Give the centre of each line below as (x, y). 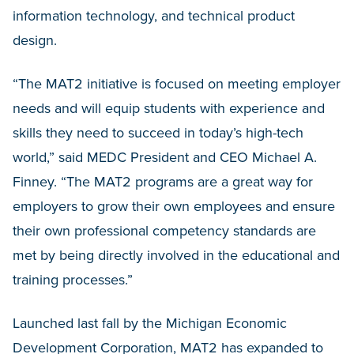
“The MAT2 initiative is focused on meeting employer (177, 84)
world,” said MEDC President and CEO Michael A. (165, 157)
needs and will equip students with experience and (169, 108)
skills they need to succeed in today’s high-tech (158, 133)
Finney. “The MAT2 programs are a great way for (163, 182)
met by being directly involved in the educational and (176, 255)
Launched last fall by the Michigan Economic (150, 323)
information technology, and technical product (154, 16)
